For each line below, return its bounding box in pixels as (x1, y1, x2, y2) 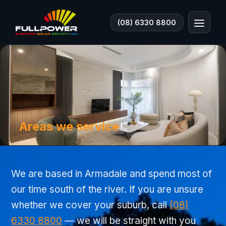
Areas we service (19, 119, 119, 134)
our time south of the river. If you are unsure (11, 184, 204, 195)
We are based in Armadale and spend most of (11, 168, 212, 180)
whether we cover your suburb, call (11, 199, 167, 211)
